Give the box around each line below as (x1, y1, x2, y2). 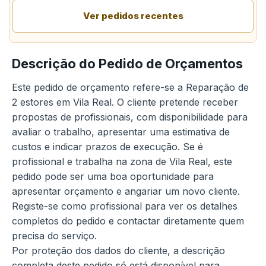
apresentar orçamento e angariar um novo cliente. (12, 185, 240, 197)
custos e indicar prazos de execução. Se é (12, 141, 203, 153)
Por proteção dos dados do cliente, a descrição (12, 245, 225, 256)
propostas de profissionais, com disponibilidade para (12, 111, 248, 123)
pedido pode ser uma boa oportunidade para (12, 170, 214, 182)
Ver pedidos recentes (83, 10, 183, 21)
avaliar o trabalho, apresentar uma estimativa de (12, 126, 230, 138)
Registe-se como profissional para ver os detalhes (12, 200, 237, 212)
